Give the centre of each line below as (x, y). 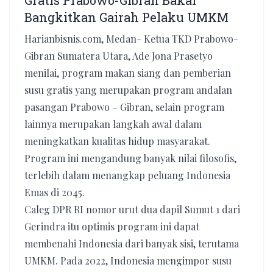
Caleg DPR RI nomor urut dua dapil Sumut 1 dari (132, 209)
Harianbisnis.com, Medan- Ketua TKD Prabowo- (131, 39)
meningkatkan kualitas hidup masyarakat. (117, 141)
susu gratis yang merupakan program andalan (128, 90)
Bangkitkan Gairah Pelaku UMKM (126, 17)
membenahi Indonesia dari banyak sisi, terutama (132, 243)
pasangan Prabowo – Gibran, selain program (124, 107)
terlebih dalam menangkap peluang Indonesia (127, 175)
